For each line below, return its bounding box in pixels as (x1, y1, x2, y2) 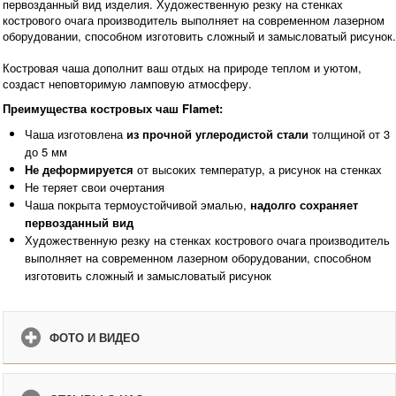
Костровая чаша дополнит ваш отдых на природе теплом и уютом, (3, 59, 362, 77)
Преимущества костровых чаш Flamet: (3, 100, 223, 118)
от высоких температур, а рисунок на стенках (133, 161, 382, 179)
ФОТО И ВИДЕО (49, 329, 140, 346)
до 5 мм (25, 143, 67, 161)
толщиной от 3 (308, 126, 390, 143)
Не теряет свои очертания (25, 179, 164, 196)
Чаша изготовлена (25, 126, 123, 143)
